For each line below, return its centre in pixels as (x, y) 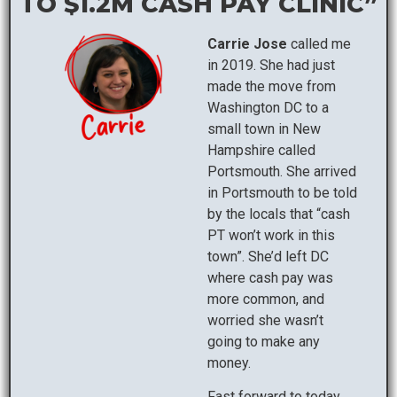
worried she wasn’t (265, 320)
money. (229, 362)
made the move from (272, 86)
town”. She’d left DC (268, 256)
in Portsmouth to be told (282, 192)
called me (319, 43)
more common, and (266, 299)
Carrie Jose (247, 43)
